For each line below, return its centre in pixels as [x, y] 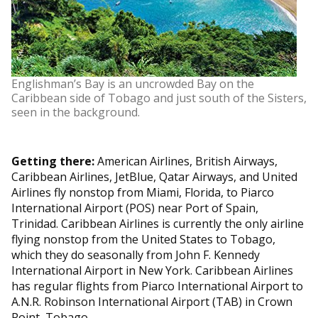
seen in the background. [76, 112]
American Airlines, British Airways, [186, 161]
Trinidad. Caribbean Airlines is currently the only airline [158, 223]
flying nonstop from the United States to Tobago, [143, 239]
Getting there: [53, 161]
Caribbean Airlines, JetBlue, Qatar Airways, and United [154, 176]
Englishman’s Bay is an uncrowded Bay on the [133, 83]
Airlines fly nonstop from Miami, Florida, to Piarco [143, 192]
